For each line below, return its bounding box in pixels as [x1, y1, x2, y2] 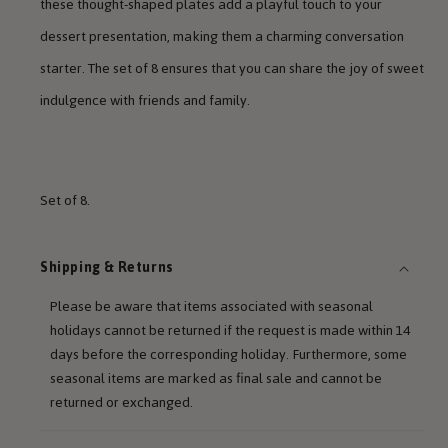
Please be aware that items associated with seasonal [50, 293, 373, 321]
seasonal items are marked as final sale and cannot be [50, 365, 382, 393]
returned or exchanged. [50, 389, 193, 417]
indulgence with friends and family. [40, 87, 250, 115]
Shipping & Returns [40, 254, 174, 282]
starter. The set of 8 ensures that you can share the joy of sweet [40, 55, 424, 83]
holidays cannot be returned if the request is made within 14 [50, 317, 410, 345]
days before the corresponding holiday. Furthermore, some [50, 341, 407, 369]
